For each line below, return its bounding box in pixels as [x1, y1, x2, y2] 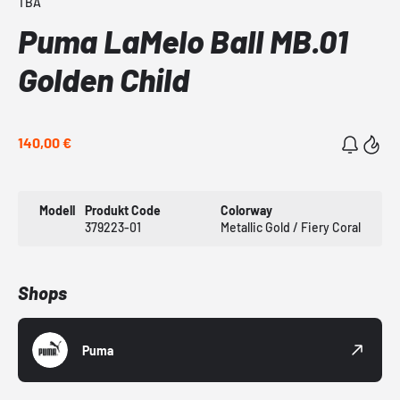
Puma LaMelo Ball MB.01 [18, 21, 347, 61]
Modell [39, 203, 75, 219]
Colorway [220, 203, 272, 219]
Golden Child [18, 60, 189, 99]
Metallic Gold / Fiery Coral [220, 220, 361, 236]
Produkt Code [85, 203, 162, 219]
